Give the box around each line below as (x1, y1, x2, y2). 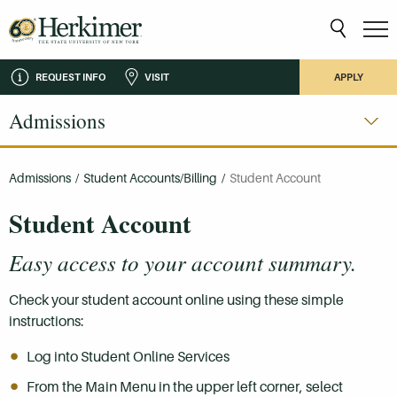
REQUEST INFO (35, 71, 105, 82)
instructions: (9, 312, 87, 330)
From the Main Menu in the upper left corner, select (27, 378, 343, 395)
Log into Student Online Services (27, 347, 232, 365)
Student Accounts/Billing (83, 171, 217, 185)
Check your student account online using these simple (9, 291, 344, 308)
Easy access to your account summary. (9, 246, 356, 277)
